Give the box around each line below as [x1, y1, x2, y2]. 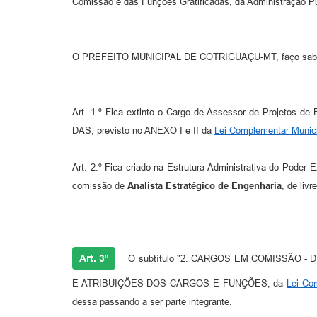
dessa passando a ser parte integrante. [72, 296, 232, 307]
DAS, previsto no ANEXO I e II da [72, 125, 214, 136]
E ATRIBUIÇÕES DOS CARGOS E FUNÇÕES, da [72, 277, 287, 289]
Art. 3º [79, 252, 108, 264]
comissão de [72, 180, 127, 191]
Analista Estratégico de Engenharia [127, 180, 282, 191]
